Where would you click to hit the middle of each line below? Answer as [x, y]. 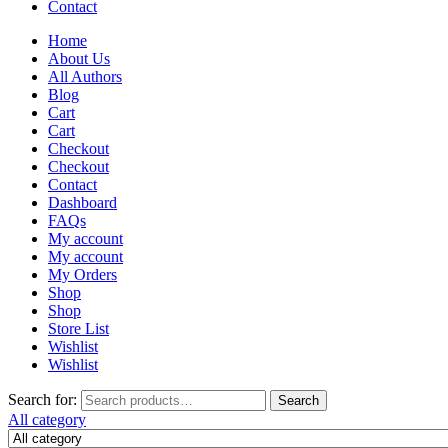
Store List [78, 328]
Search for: [42, 399]
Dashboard [82, 202]
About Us [79, 58]
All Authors [85, 76]
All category [47, 419]
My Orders [82, 274]
